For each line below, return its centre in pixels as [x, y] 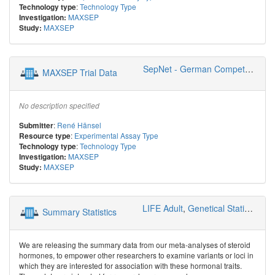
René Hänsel [79, 125]
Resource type [45, 136]
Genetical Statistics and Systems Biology [216, 208]
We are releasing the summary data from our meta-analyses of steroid [135, 245]
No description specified [59, 106]
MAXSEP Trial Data [80, 73]
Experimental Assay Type [116, 136]
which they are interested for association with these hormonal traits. [130, 266]
